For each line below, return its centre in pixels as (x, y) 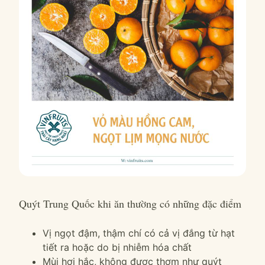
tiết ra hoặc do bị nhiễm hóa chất (117, 247)
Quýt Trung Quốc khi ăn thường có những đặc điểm (130, 203)
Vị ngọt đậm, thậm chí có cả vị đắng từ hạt (139, 233)
